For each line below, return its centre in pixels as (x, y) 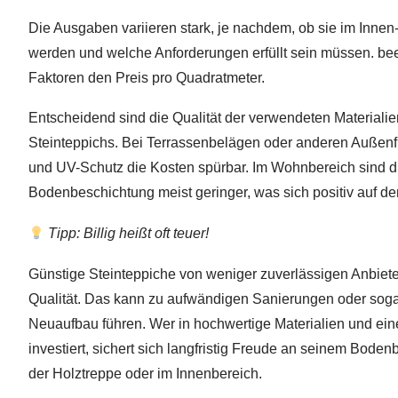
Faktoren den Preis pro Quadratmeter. (147, 77)
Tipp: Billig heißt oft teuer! (127, 233)
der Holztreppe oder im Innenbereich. (145, 373)
